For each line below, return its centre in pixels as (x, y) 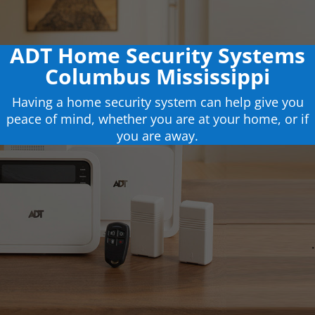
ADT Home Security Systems (157, 55)
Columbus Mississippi (157, 76)
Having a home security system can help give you (157, 102)
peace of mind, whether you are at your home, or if (157, 119)
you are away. (157, 136)
